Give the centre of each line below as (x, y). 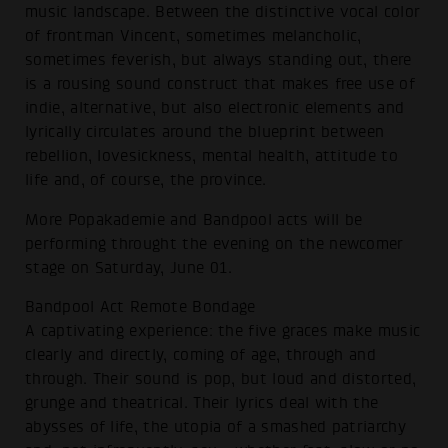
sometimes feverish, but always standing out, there (218, 59)
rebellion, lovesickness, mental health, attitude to (211, 155)
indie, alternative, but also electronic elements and (215, 107)
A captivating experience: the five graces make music (223, 331)
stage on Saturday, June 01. (129, 267)
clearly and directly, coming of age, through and (201, 355)
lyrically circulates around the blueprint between (205, 131)
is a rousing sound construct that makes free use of (220, 83)
